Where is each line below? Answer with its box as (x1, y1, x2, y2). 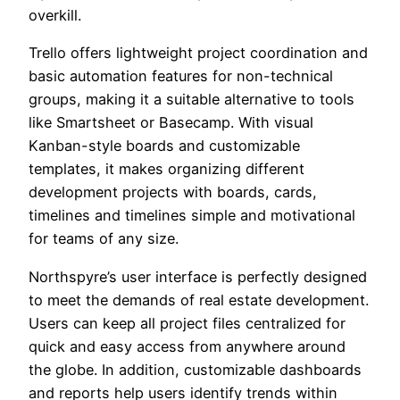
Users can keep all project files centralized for (29, 313, 346, 332)
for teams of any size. (29, 229, 179, 248)
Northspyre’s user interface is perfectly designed (29, 267, 367, 286)
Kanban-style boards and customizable (29, 137, 300, 155)
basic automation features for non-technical (29, 67, 333, 86)
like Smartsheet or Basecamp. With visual (29, 113, 313, 132)
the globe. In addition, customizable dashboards (29, 360, 362, 379)
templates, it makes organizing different (29, 160, 304, 179)
